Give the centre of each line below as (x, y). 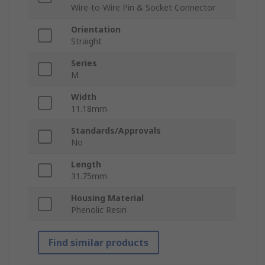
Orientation (96, 30)
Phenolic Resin (99, 210)
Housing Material (107, 198)
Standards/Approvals (116, 131)
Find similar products (98, 243)
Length (86, 164)
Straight (86, 41)
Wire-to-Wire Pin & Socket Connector (143, 8)
